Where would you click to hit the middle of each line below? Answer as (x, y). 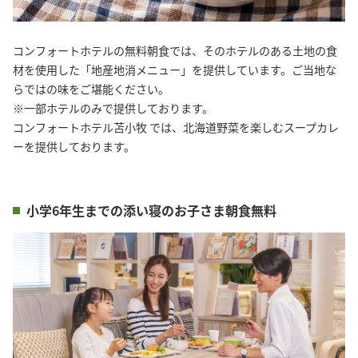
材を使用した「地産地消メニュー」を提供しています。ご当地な (175, 70)
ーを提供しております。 (74, 146)
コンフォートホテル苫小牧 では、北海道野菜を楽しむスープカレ (176, 127)
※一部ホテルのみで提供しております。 (113, 108)
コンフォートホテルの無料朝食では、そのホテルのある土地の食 (175, 50)
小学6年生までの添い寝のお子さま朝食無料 (151, 210)
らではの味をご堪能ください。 (91, 89)
